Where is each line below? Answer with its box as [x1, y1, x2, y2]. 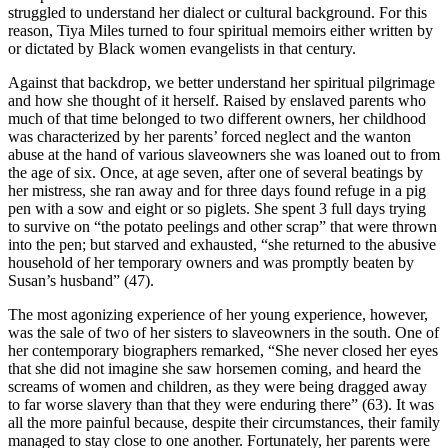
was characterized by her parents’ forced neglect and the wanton [8, 127, 411, 145]
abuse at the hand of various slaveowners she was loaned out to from [8, 145, 440, 163]
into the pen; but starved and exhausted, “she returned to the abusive [8, 235, 436, 253]
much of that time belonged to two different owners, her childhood [8, 109, 426, 127]
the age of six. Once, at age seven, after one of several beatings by [8, 163, 423, 181]
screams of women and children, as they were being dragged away [8, 377, 427, 395]
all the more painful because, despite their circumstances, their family [8, 413, 440, 431]
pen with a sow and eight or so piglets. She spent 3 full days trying [8, 199, 426, 217]
